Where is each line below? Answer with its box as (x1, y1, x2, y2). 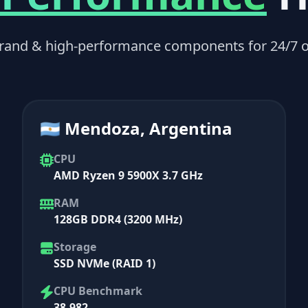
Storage (54, 239, 96, 254)
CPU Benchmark (54, 283, 142, 298)
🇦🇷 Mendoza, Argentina (40, 116, 232, 140)
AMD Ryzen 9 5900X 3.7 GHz (54, 167, 203, 183)
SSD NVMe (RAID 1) (54, 255, 155, 271)
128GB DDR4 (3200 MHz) (54, 211, 182, 227)
